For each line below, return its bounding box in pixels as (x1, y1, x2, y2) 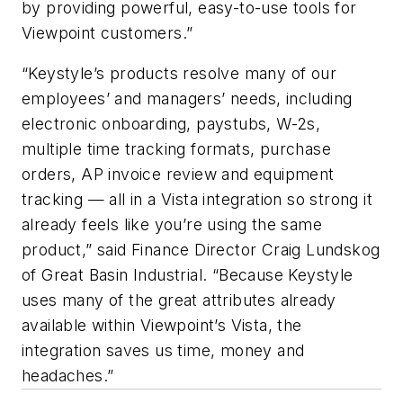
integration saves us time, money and (22, 341, 305, 361)
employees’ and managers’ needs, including (22, 89, 353, 109)
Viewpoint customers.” (22, 22, 193, 42)
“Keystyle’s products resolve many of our (22, 64, 336, 84)
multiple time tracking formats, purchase (22, 139, 331, 159)
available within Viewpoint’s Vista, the (22, 316, 302, 336)
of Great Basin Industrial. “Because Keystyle (22, 265, 354, 285)
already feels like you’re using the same (22, 215, 322, 235)
